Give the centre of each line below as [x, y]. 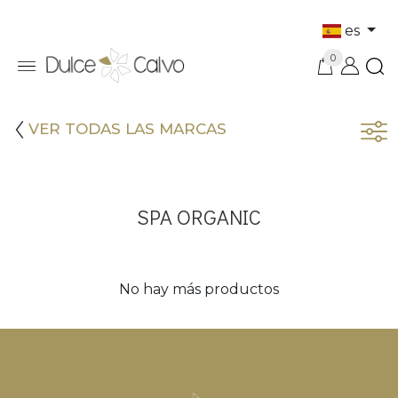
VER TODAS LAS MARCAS [127, 129]
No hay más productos [199, 290]
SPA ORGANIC [199, 217]
